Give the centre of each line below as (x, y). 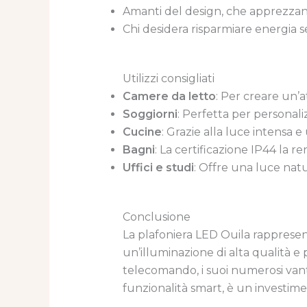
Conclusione (156, 217)
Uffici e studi (158, 168)
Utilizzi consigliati (168, 79)
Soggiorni (150, 114)
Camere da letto (169, 97)
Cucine (142, 132)
